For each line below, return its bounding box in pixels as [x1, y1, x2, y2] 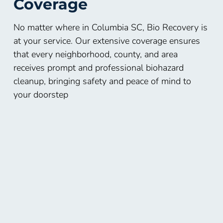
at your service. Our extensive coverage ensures [13, 34, 200, 47]
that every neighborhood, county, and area [13, 48, 178, 60]
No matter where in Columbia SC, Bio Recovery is [13, 21, 208, 33]
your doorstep [13, 88, 68, 101]
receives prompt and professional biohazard [13, 61, 184, 74]
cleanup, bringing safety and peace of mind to [13, 75, 191, 87]
